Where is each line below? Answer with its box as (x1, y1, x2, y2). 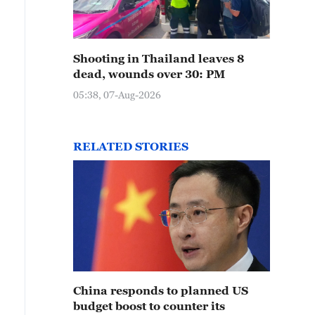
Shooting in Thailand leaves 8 (73, 52, 244, 65)
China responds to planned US (73, 284, 248, 297)
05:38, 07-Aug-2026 (73, 89, 161, 101)
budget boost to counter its (73, 300, 225, 312)
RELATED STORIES (73, 140, 188, 153)
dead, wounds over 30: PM (73, 67, 225, 80)
